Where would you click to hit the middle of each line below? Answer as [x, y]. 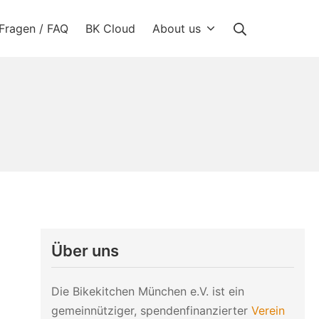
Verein [268, 310]
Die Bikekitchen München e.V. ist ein [147, 291]
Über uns [85, 251]
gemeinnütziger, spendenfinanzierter [151, 310]
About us [176, 28]
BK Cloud [110, 28]
